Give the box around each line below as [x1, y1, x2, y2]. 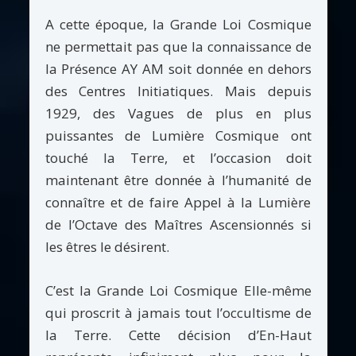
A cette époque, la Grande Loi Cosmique [44, 14, 311, 33]
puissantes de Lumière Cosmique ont [44, 126, 311, 145]
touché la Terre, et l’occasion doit [44, 148, 311, 167]
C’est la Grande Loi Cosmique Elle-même [44, 281, 311, 300]
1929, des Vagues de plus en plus [44, 103, 311, 122]
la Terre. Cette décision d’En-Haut [44, 325, 311, 344]
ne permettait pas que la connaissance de [44, 37, 311, 56]
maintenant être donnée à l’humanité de [44, 170, 311, 189]
